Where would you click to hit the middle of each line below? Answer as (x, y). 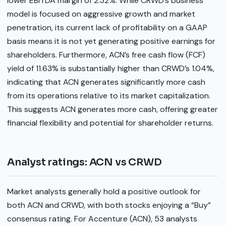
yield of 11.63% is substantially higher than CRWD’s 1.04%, (111, 68)
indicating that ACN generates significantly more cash (106, 82)
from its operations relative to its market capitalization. (109, 95)
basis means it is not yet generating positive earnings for (111, 41)
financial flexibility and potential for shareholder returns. (110, 123)
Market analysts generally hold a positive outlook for (104, 191)
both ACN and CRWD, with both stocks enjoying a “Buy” (109, 205)
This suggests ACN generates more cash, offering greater (112, 109)
